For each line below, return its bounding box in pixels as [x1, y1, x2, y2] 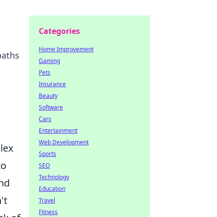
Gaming [39, 57, 60, 65]
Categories [39, 26, 80, 36]
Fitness [39, 208, 58, 216]
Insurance [39, 80, 66, 88]
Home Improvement [39, 45, 93, 53]
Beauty [39, 92, 58, 100]
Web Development [39, 138, 89, 146]
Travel [39, 196, 55, 204]
